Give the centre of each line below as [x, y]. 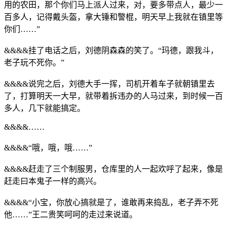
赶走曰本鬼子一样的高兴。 [53, 181]
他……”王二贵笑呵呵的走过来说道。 [71, 214]
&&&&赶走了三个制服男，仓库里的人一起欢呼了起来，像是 [113, 169]
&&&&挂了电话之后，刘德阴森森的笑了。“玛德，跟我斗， [111, 50]
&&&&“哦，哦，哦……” [48, 147]
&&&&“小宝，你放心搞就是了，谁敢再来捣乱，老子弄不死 [111, 202]
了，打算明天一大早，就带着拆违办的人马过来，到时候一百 [113, 96]
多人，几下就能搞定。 [45, 108]
